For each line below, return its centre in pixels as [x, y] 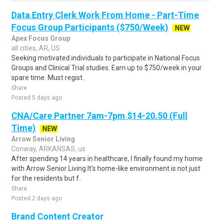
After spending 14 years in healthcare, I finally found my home [107, 159]
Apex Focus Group [41, 38]
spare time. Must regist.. [48, 78]
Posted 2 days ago [37, 198]
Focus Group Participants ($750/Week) [90, 27]
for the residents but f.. [47, 178]
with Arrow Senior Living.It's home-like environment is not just [106, 168]
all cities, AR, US [36, 48]
